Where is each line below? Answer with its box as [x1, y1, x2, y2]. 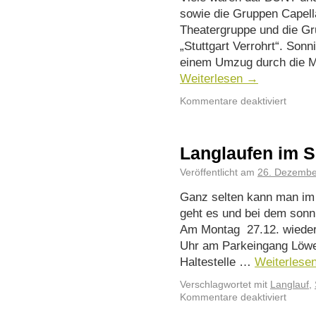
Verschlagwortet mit [180, 279, 267, 290]
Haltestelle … [180, 255, 255, 269]
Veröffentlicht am [180, 167, 255, 178]
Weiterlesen [180, 71, 246, 85]
